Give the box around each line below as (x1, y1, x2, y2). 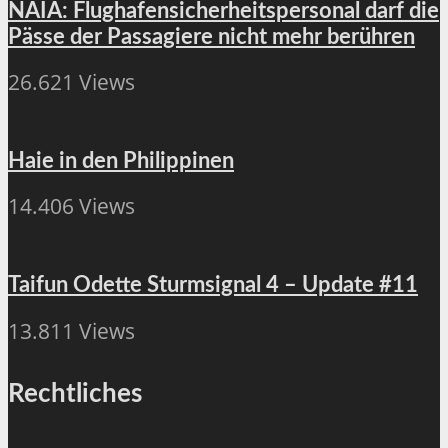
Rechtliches (8, 380, 142, 407)
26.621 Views (8, 68, 135, 97)
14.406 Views (8, 192, 135, 221)
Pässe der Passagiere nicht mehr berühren (8, 25, 415, 48)
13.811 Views (8, 316, 135, 345)
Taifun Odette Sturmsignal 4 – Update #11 (8, 274, 418, 297)
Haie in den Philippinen (8, 149, 234, 172)
